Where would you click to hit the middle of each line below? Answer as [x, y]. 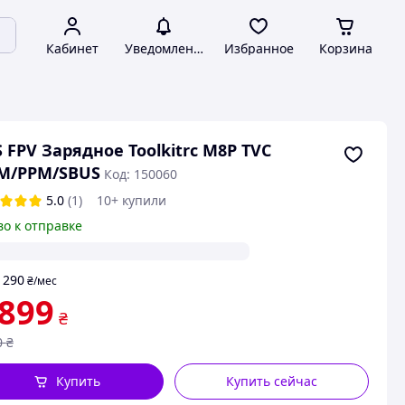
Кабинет [72, 48]
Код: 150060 [140, 174]
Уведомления [166, 48]
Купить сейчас [272, 381]
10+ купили [131, 200]
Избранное [259, 48]
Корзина [345, 48]
